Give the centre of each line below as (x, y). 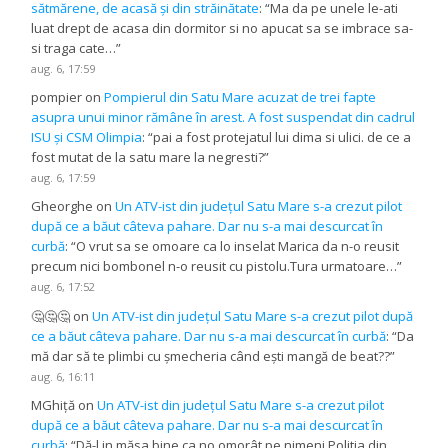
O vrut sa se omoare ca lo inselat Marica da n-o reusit (238, 246)
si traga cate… (74, 48)
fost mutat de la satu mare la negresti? (148, 157)
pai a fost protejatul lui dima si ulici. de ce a (282, 137)
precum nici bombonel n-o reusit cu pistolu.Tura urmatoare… (214, 266)
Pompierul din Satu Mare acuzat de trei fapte (240, 97)
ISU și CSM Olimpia (87, 137)
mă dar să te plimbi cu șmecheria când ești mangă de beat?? (211, 355)
